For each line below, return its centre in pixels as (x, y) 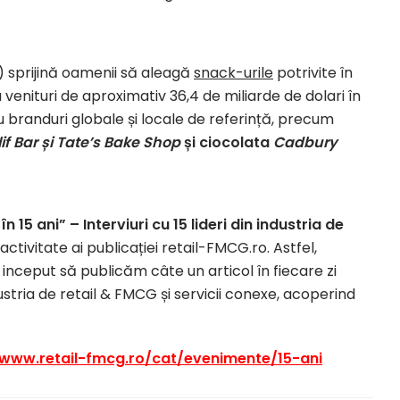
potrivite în (313, 72)
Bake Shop (142, 142)
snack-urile (233, 72)
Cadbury (305, 142)
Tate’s (78, 142)
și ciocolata (227, 142)
